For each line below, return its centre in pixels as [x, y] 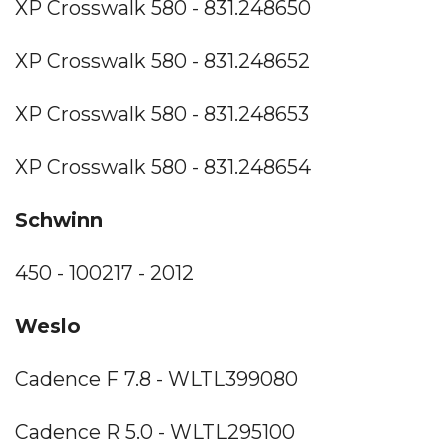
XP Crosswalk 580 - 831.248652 [162, 60]
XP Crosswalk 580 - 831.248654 [163, 166]
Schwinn [59, 219]
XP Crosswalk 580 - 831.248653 [162, 113]
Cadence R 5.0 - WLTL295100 [155, 431]
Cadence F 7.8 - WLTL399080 [156, 378]
